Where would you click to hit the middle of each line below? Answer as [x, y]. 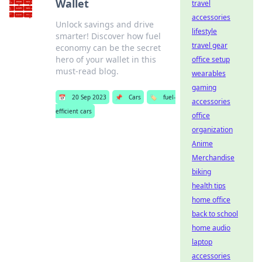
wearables [209, 73]
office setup [211, 59]
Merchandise [213, 158]
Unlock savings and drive [104, 24]
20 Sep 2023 [89, 97]
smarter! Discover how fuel [108, 36]
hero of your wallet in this [106, 59]
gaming [204, 87]
